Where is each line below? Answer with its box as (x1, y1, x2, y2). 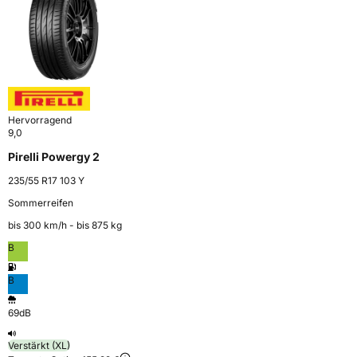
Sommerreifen (8, 196, 73, 209)
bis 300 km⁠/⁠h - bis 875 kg (8, 218, 122, 231)
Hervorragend (8, 113, 72, 126)
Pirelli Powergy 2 (8, 149, 100, 163)
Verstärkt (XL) (8, 339, 70, 351)
